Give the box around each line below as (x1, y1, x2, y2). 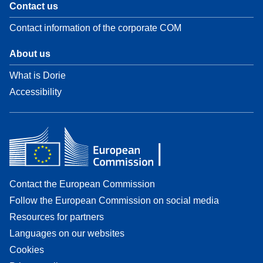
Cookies (9, 245, 44, 255)
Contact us (9, 1, 58, 12)
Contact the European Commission (9, 179, 155, 190)
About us (9, 49, 50, 59)
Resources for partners (9, 212, 104, 222)
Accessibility (9, 87, 62, 97)
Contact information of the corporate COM (9, 23, 181, 33)
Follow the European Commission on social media (9, 195, 219, 206)
